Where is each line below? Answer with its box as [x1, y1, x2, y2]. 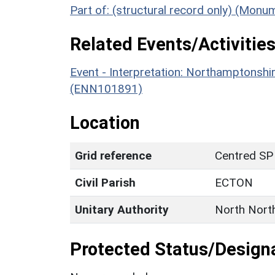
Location [70, 112, 140, 133]
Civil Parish [75, 175, 136, 190]
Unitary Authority [75, 202, 169, 217]
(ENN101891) [70, 81, 142, 96]
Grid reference [75, 148, 152, 163]
